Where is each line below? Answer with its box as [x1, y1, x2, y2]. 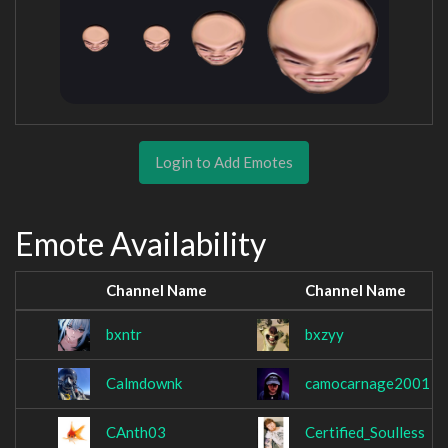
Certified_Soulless [305, 423, 425, 442]
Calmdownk [106, 374, 182, 393]
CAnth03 [106, 423, 166, 442]
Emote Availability [15, 223, 266, 263]
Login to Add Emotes [155, 152, 293, 171]
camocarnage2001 [305, 374, 430, 393]
